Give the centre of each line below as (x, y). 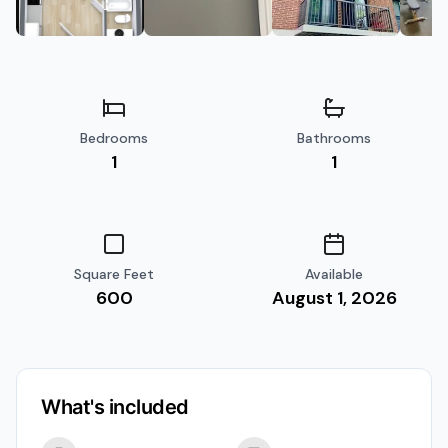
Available (334, 274)
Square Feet (114, 274)
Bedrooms (114, 138)
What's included (115, 407)
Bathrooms (334, 138)
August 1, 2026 (334, 298)
